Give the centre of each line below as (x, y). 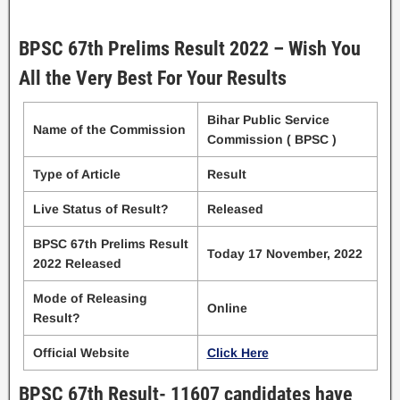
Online (227, 308)
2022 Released (77, 263)
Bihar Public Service (268, 119)
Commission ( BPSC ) (271, 139)
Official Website (81, 352)
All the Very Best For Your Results (153, 78)
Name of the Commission (109, 129)
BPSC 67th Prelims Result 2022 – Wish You (190, 48)
